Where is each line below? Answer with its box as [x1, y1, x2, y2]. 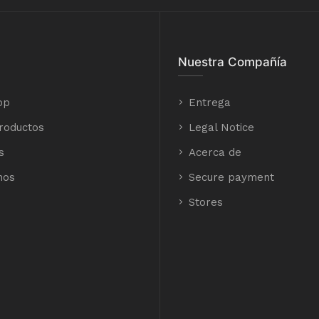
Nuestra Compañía [178, 55, 287, 69]
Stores [189, 196, 223, 209]
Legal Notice [189, 121, 254, 134]
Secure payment [189, 171, 274, 184]
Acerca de [189, 146, 241, 159]
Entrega [189, 96, 231, 109]
